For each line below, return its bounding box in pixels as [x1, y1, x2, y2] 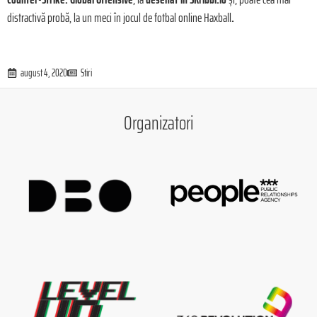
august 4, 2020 [21, 64, 67, 81]
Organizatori [124, 107, 193, 138]
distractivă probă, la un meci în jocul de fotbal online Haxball [7, 8, 231, 28]
